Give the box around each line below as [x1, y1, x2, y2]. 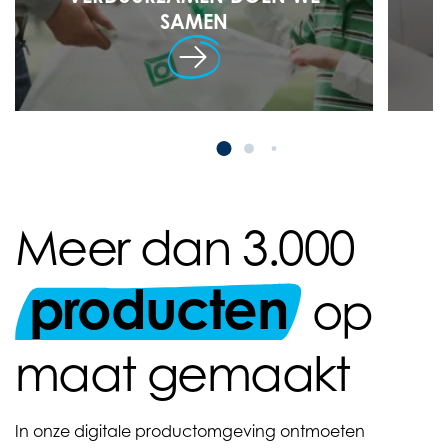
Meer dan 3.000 [15, 218, 355, 276]
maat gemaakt [15, 344, 350, 402]
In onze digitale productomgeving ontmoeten [15, 421, 365, 441]
